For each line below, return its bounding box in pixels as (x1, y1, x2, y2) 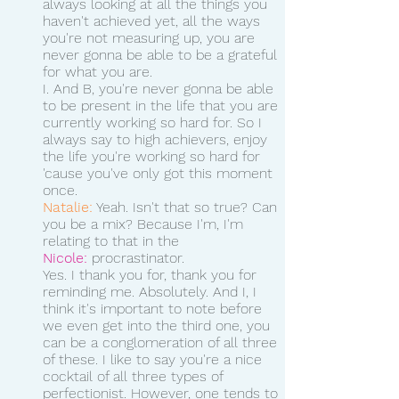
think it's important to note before (43, 299, 266, 317)
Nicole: (43, 248, 87, 266)
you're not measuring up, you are (43, 28, 259, 46)
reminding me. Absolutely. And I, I (43, 282, 261, 300)
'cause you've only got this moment (43, 164, 277, 182)
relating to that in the (43, 232, 183, 249)
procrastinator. (87, 248, 184, 266)
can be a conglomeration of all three (43, 333, 281, 351)
